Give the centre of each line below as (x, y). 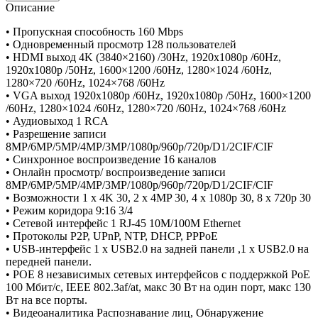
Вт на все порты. (46, 300)
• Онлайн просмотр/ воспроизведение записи (116, 172)
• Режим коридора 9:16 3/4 (69, 210)
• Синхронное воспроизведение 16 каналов (111, 159)
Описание (30, 7)
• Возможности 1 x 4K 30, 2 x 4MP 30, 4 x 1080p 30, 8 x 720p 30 (158, 198)
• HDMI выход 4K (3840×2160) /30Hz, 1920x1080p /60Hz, (143, 57)
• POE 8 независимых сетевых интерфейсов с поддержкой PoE (158, 274)
